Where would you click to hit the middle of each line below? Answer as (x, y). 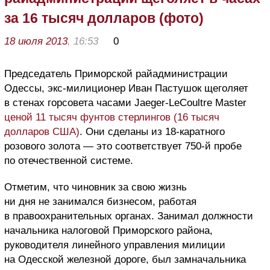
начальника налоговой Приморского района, (108, 230)
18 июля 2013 (36, 41)
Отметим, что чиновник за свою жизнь (96, 187)
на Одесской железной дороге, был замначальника (125, 259)
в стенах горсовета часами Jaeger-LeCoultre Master (125, 102)
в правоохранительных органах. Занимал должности (129, 216)
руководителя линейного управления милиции (115, 245)
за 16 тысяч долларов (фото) (104, 18)
